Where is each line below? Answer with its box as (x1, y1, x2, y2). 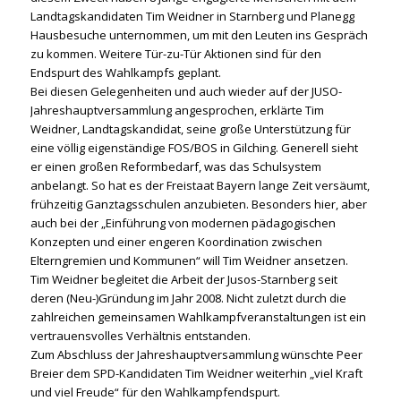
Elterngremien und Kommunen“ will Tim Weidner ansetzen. (30, 252, 348, 269)
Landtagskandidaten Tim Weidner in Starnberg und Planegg (30, 7, 354, 24)
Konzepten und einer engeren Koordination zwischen (30, 233, 322, 250)
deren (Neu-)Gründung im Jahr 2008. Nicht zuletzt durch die (30, 289, 346, 306)
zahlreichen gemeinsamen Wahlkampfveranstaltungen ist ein (30, 308, 366, 325)
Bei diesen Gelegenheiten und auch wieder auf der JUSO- (30, 82, 342, 99)
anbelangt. (30, 176, 91, 193)
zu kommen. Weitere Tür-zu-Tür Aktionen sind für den (30, 45, 321, 62)
